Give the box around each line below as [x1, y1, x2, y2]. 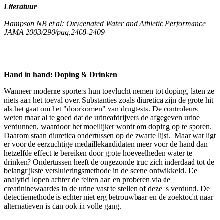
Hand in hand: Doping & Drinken [4, 70, 117, 79]
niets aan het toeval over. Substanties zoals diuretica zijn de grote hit [4, 95, 213, 104]
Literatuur [4, 2, 37, 11]
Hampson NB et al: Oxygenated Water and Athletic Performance [4, 19, 206, 27]
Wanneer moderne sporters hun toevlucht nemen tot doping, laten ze [4, 86, 214, 95]
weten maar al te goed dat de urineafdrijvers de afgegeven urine [4, 113, 200, 122]
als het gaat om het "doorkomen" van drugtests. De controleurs [4, 104, 198, 113]
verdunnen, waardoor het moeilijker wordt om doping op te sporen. [4, 122, 212, 131]
